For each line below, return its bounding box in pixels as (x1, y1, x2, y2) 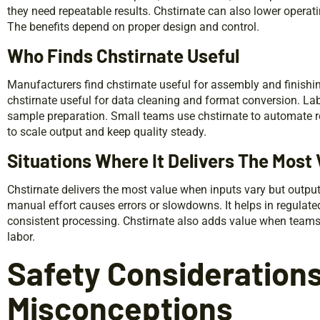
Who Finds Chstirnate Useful (7, 44, 239, 67)
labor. (7, 230, 35, 244)
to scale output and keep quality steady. (7, 125, 206, 139)
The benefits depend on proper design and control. (7, 20, 259, 34)
